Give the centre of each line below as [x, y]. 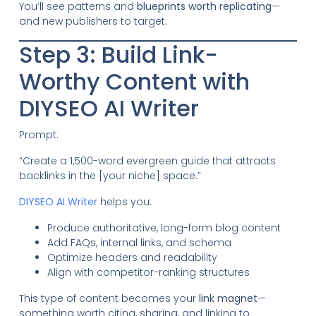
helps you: [124, 201]
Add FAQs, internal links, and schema [139, 242]
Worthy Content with [134, 81]
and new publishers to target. [93, 21]
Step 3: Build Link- [118, 54]
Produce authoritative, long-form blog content [164, 227]
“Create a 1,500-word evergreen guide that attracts [147, 160]
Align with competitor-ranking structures [148, 272]
